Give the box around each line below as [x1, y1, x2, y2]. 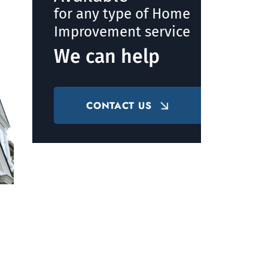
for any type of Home [53, 5, 190, 23]
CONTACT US [86, 99, 152, 113]
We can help [53, 45, 160, 68]
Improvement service [53, 23, 190, 41]
